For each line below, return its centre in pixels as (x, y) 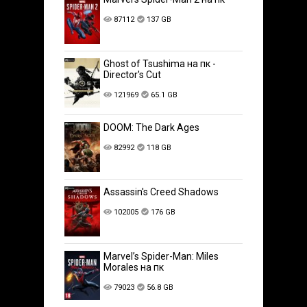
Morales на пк (134, 267)
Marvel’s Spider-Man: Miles (161, 256)
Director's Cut (133, 75)
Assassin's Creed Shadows (161, 192)
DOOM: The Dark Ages (152, 127)
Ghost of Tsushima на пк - (160, 64)
